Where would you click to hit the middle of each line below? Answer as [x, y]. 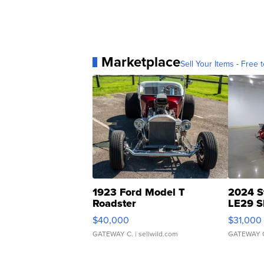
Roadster [114, 204]
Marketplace [141, 62]
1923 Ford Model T [139, 192]
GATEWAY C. [113, 234]
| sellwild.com [156, 234]
